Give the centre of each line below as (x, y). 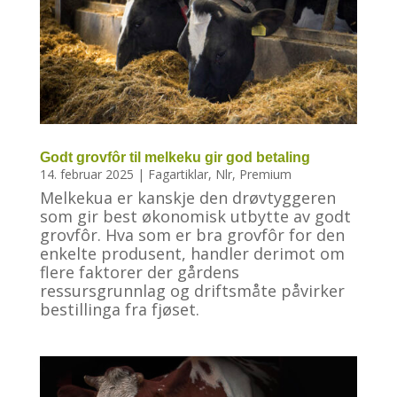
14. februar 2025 (86, 175)
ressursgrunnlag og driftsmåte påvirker (192, 291)
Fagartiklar (178, 175)
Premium (265, 175)
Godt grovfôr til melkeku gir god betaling (175, 158)
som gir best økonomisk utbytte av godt (195, 217)
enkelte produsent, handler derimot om (192, 254)
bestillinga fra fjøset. (119, 310)
